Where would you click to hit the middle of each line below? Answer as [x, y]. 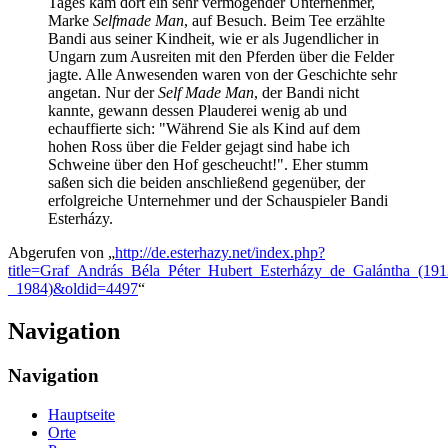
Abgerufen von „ [61, 253]
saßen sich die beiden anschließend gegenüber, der [206, 183]
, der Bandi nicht [306, 93]
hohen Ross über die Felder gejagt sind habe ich [199, 147]
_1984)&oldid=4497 [73, 289]
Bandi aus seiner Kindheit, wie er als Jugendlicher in [213, 39]
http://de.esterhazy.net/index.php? [220, 253]
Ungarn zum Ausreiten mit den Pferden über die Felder [221, 57]
